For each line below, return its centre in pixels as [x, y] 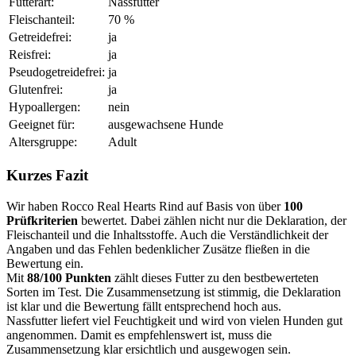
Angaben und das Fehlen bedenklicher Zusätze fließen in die [158, 249]
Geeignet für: [42, 125]
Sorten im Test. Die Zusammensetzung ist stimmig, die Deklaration [174, 292]
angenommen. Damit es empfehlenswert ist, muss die [139, 335]
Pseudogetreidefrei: [57, 72]
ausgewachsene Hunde [166, 125]
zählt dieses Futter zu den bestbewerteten [215, 277]
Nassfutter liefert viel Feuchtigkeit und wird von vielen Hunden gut [174, 320]
